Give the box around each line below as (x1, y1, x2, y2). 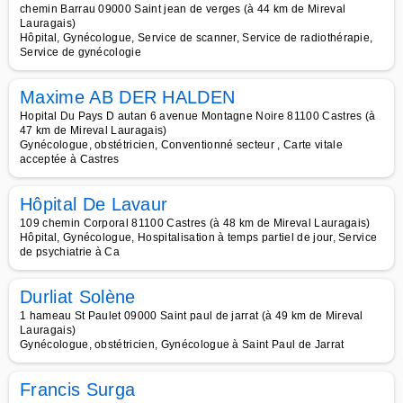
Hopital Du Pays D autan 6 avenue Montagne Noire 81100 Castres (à (20, 110, 376, 122)
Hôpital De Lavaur (20, 194, 168, 214)
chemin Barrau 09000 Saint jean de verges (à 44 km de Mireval (20, 3, 346, 15)
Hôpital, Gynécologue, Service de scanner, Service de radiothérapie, (20, 31, 373, 44)
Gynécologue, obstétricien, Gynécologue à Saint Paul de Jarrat (20, 338, 345, 351)
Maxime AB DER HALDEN (20, 87, 236, 107)
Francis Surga (20, 380, 136, 399)
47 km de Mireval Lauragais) (20, 124, 167, 137)
